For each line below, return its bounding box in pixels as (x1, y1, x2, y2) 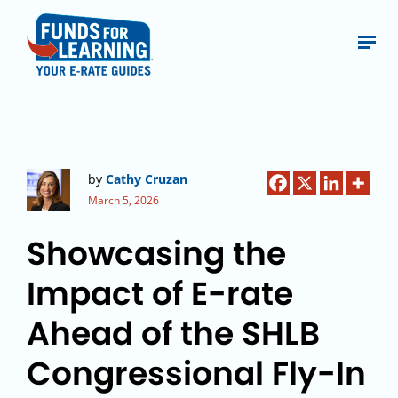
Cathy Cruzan (106, 171, 187, 187)
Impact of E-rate (27, 271, 293, 316)
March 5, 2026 (88, 193, 159, 208)
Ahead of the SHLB (27, 311, 320, 356)
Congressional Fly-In (27, 351, 366, 396)
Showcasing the (27, 231, 286, 276)
